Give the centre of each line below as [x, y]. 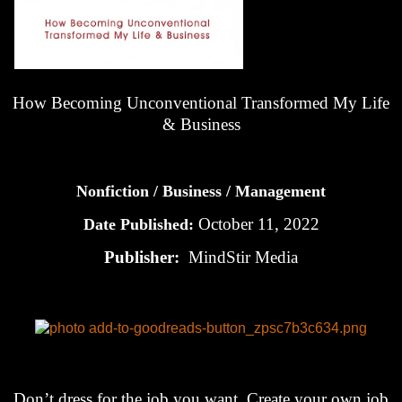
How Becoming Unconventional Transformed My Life [201, 103]
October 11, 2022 [258, 223]
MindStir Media [243, 257]
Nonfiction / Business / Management [201, 192]
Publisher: [144, 257]
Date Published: [140, 224]
